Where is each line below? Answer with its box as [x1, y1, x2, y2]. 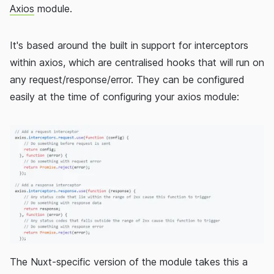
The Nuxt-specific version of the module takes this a [10, 256, 248, 268]
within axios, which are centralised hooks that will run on [10, 56, 264, 69]
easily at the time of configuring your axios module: [10, 91, 239, 103]
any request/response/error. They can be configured [10, 73, 245, 86]
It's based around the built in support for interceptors [10, 39, 248, 52]
